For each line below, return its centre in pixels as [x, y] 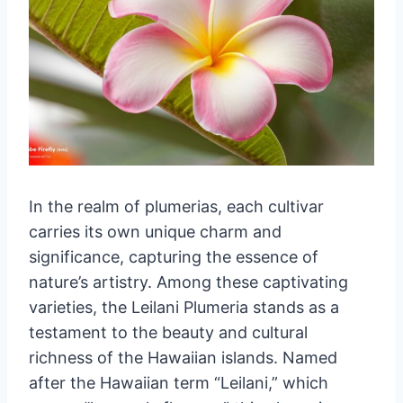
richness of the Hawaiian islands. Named [183, 357]
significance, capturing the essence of [174, 256]
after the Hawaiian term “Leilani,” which [179, 382]
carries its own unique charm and [155, 231]
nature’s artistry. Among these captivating [188, 282]
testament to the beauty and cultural [168, 332]
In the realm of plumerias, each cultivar [176, 206]
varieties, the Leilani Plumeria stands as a [184, 307]
